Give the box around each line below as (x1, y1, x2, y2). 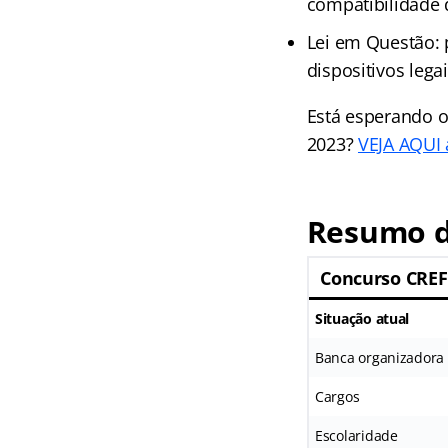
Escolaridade (314, 426, 398, 445)
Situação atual (314, 309, 410, 328)
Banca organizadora (314, 348, 445, 367)
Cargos (314, 387, 360, 406)
